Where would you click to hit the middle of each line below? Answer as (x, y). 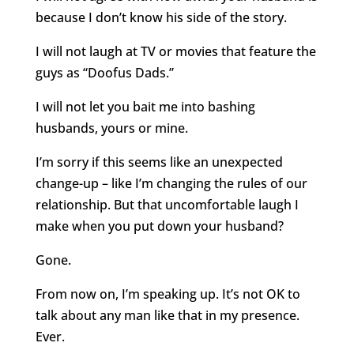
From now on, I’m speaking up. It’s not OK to (168, 294)
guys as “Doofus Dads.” (104, 72)
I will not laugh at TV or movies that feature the (175, 51)
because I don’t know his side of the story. (161, 17)
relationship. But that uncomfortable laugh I (167, 204)
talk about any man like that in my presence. (167, 315)
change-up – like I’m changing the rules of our (171, 183)
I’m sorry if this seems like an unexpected (159, 162)
